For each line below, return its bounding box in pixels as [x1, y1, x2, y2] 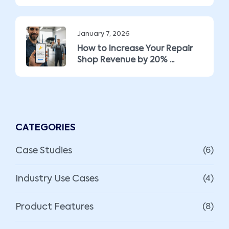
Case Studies [15, 146, 72, 155]
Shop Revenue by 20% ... [77, 56, 174, 64]
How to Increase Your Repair [77, 44, 193, 53]
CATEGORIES [15, 123, 76, 132]
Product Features [15, 202, 94, 212]
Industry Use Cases [15, 174, 99, 184]
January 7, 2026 [77, 30, 130, 37]
